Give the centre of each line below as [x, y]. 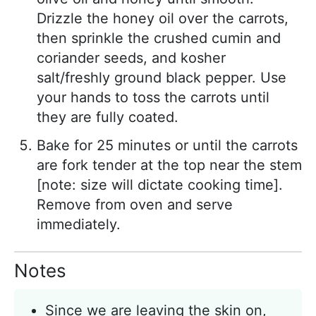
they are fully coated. [108, 117]
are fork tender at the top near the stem [169, 165]
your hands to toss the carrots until [153, 98]
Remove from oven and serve [135, 205]
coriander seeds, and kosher [131, 58]
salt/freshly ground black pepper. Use [162, 78]
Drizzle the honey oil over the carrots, [163, 19]
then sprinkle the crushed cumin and [159, 38]
